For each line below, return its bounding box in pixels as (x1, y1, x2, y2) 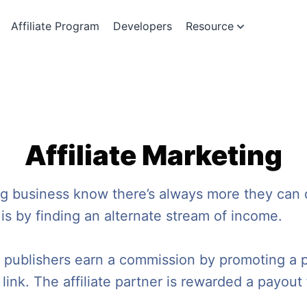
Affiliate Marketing (25, 138, 282, 172)
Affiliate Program (11, 19, 99, 33)
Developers (113, 19, 172, 33)
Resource (186, 19, 234, 33)
